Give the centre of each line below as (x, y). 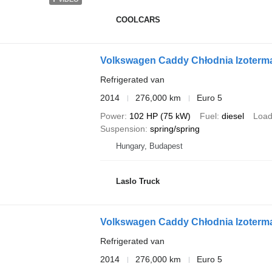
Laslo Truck (138, 181)
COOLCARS (138, 19)
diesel (233, 116)
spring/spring (175, 129)
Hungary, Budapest (149, 146)
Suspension (122, 129)
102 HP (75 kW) (160, 116)
